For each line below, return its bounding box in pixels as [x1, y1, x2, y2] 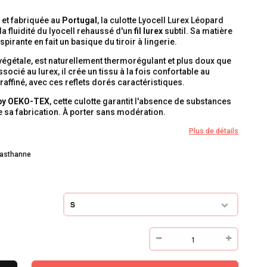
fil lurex [133, 26, 163, 36]
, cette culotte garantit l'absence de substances [49, 97, 231, 106]
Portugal [61, 15, 97, 25]
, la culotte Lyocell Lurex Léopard [97, 15, 223, 25]
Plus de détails [188, 127, 238, 135]
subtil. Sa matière [162, 26, 232, 36]
